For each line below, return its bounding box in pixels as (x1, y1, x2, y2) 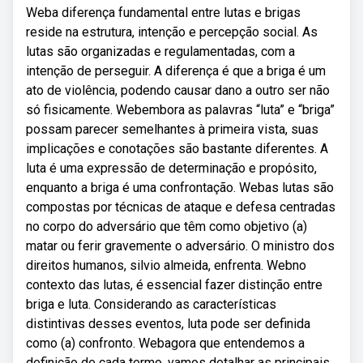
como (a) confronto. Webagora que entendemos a (26, 335, 305, 351)
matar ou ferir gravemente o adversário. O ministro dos (26, 238, 335, 254)
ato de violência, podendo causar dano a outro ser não (26, 83, 330, 98)
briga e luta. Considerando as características (26, 297, 276, 312)
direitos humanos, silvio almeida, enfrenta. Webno (26, 258, 306, 273)
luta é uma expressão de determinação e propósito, (26, 160, 317, 176)
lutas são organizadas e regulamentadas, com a (26, 44, 295, 59)
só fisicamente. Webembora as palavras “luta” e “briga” (26, 102, 335, 117)
